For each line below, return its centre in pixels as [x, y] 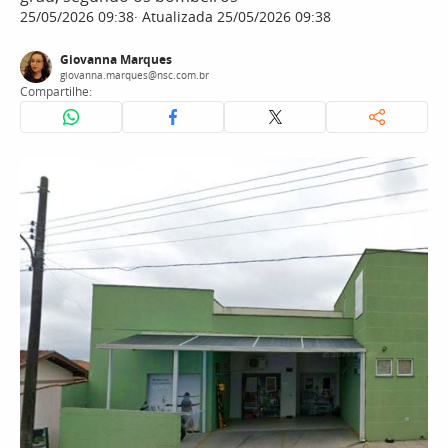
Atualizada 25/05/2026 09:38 [234, 16]
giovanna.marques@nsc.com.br [134, 75]
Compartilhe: [56, 91]
